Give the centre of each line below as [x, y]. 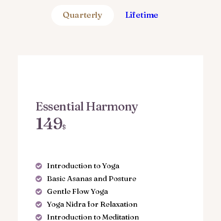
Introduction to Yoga [83, 166]
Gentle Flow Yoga [77, 191]
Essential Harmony [87, 106]
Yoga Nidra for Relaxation [92, 204]
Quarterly [82, 15]
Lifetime [142, 15]
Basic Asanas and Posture [91, 178]
